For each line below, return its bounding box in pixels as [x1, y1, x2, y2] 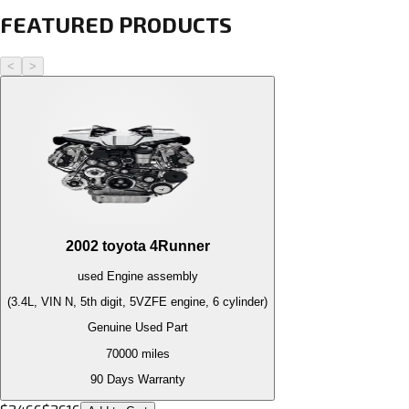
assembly [142, 268, 198, 283]
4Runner [149, 238, 210, 255]
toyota [101, 238, 146, 255]
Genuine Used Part [87, 320, 188, 335]
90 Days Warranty [89, 372, 185, 386]
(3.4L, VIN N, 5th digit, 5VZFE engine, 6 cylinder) [7, 295, 267, 309]
